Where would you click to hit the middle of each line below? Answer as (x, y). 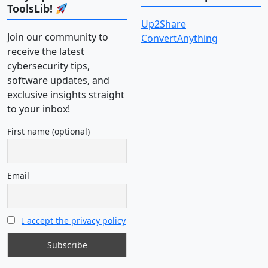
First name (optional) (48, 131)
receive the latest (46, 51)
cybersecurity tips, (48, 66)
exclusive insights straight (66, 94)
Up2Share (164, 24)
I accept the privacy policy (74, 220)
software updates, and (58, 80)
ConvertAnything (179, 38)
